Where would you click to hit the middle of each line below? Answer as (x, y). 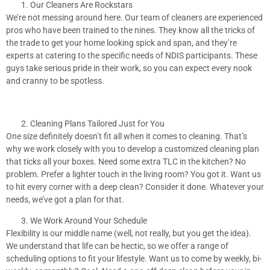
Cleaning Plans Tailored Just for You (97, 123)
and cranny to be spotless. (55, 80)
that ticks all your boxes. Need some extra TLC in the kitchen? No (126, 161)
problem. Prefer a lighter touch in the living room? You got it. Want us (133, 174)
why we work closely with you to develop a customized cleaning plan (133, 149)
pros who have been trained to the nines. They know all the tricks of (130, 30)
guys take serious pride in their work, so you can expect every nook (129, 68)
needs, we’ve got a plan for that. (65, 199)
